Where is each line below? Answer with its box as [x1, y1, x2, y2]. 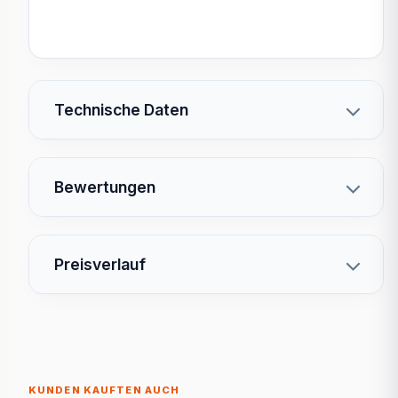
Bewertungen [54, 177, 155, 196]
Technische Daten [54, 99, 188, 119]
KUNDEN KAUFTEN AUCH [28, 383, 180, 396]
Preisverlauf [54, 254, 146, 274]
